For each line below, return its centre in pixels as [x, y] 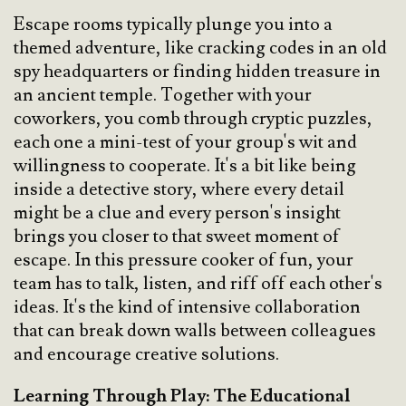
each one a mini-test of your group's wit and [185, 143]
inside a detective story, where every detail [179, 190]
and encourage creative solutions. [146, 355]
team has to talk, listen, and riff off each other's [198, 284]
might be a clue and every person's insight [177, 213]
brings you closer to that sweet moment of [177, 237]
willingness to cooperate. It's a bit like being [185, 166]
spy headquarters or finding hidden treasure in [197, 72]
